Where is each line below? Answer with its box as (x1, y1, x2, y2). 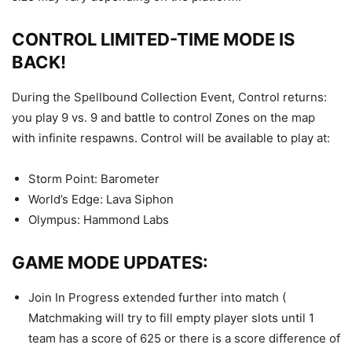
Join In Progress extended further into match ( (28, 290, 286, 305)
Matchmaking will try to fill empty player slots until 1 (28, 310, 314, 325)
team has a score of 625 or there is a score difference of (28, 331, 340, 346)
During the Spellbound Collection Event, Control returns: (12, 90, 327, 104)
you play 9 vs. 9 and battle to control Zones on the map (12, 110, 315, 125)
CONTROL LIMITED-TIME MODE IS (12, 29, 295, 49)
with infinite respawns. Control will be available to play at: (12, 130, 330, 145)
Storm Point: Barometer (28, 171, 159, 186)
